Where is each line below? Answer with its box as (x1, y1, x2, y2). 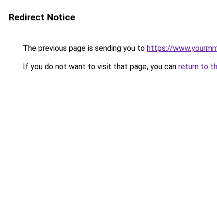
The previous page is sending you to (21, 44, 147, 53)
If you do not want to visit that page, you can (21, 62, 178, 71)
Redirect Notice (9, 12, 75, 23)
